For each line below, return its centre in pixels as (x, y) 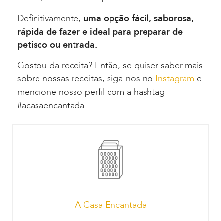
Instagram (175, 79)
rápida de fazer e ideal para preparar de (100, 32)
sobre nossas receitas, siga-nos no (86, 79)
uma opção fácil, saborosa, (139, 18)
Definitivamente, (50, 18)
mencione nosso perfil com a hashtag (91, 92)
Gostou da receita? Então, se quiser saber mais (110, 66)
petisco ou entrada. (57, 45)
